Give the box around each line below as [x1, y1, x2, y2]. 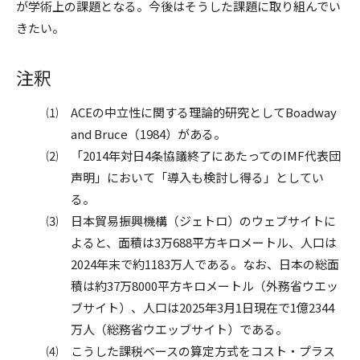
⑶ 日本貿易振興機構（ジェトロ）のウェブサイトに [46, 211, 336, 229]
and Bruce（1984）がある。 [70, 125, 226, 142]
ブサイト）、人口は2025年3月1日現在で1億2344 [70, 298, 334, 316]
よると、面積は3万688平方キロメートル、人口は [70, 233, 337, 251]
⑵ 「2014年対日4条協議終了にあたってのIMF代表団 [46, 146, 341, 164]
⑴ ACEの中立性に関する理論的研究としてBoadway [46, 103, 337, 121]
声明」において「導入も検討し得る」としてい [70, 168, 324, 186]
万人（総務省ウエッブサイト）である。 [70, 320, 288, 337]
